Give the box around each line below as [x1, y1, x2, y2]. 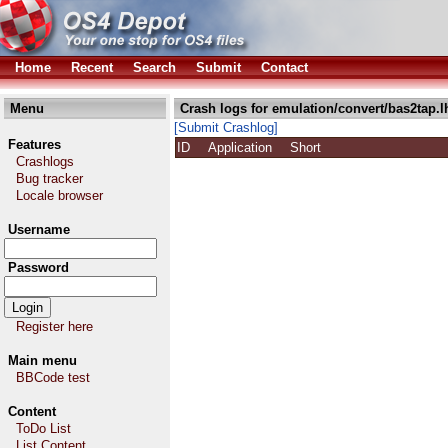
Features [8, 137, 61, 152]
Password [8, 260, 69, 275]
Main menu [8, 353, 77, 368]
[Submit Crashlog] [174, 120, 278, 135]
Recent [71, 60, 113, 75]
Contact [261, 60, 308, 75]
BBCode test [16, 370, 90, 385]
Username [8, 222, 70, 237]
